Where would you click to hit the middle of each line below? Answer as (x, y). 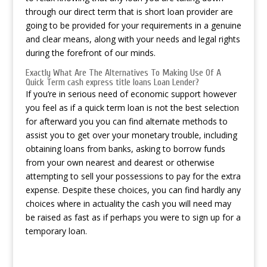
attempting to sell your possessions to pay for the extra (133, 176)
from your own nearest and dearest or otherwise (120, 162)
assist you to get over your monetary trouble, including (131, 135)
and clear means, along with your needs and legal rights (133, 39)
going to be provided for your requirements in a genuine (133, 25)
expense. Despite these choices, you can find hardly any (133, 190)
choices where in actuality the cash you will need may (128, 204)
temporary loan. (56, 231)
